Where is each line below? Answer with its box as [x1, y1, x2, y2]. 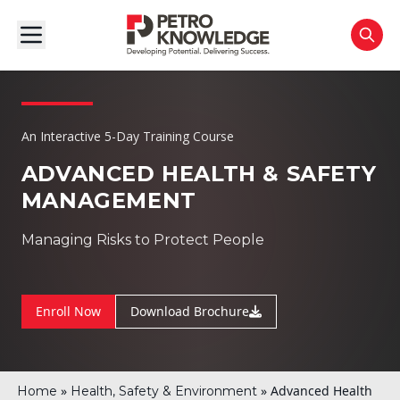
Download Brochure [129, 303, 249, 320]
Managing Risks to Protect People [21, 231, 264, 248]
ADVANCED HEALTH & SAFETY [21, 161, 377, 187]
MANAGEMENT [21, 187, 196, 213]
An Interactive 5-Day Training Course [21, 128, 234, 145]
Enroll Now [35, 303, 101, 320]
